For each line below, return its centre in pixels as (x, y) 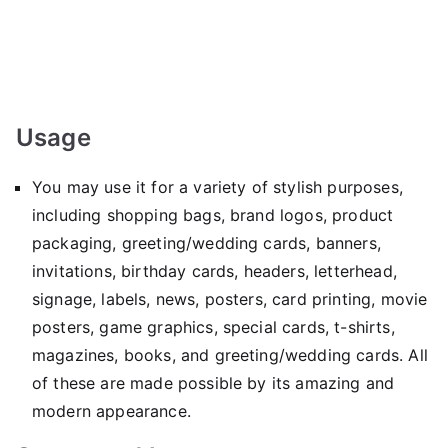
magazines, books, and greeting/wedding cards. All (230, 354)
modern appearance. (111, 410)
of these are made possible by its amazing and (213, 382)
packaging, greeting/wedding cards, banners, (206, 242)
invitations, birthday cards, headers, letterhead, (214, 270)
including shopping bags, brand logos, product (213, 214)
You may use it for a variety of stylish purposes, (217, 186)
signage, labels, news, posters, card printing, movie (230, 298)
